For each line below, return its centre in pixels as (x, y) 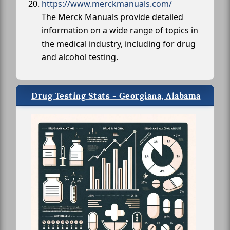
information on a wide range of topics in (120, 30)
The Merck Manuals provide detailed (112, 17)
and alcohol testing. (80, 57)
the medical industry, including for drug (119, 44)
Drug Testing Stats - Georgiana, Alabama (116, 96)
